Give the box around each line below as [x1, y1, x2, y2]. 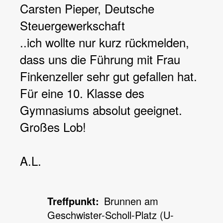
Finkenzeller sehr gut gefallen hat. [20, 67, 197, 85]
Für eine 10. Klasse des [20, 84, 144, 102]
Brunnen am [104, 194, 158, 208]
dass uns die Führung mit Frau [20, 50, 180, 68]
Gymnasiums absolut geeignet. [20, 101, 182, 118]
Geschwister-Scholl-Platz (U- [47, 208, 174, 222]
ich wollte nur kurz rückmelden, [27, 33, 189, 51]
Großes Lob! [20, 118, 86, 135]
